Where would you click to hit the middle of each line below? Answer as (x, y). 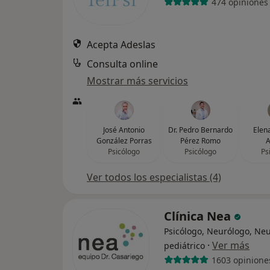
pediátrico (184, 246)
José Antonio (124, 130)
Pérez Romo (200, 141)
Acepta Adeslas (121, 45)
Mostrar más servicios (137, 81)
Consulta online (122, 64)
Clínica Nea (199, 216)
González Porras (124, 141)
